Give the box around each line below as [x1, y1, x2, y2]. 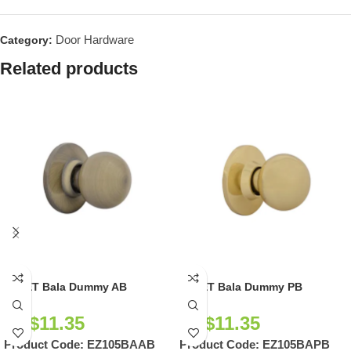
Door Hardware [56, 33, 134, 46]
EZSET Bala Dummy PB [179, 280, 302, 293]
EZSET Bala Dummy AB [4, 280, 127, 293]
